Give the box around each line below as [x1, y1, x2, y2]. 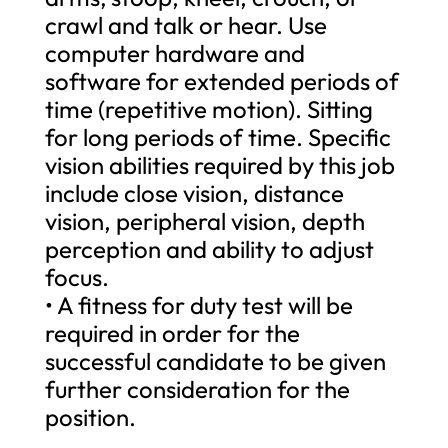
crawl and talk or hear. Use [44, 9, 327, 40]
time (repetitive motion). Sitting [44, 93, 373, 124]
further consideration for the [44, 373, 350, 404]
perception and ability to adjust [44, 233, 374, 264]
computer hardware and [44, 37, 305, 68]
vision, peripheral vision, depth [44, 205, 365, 236]
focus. [44, 261, 109, 292]
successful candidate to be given [44, 345, 386, 376]
